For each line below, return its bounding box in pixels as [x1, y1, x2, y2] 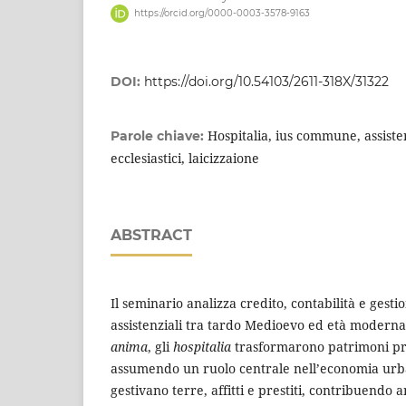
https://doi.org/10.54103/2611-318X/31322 [144, 72, 389, 90]
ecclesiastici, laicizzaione [111, 149, 259, 167]
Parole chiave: [111, 127, 208, 144]
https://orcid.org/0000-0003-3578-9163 [133, 6, 310, 19]
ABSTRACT [111, 226, 192, 244]
